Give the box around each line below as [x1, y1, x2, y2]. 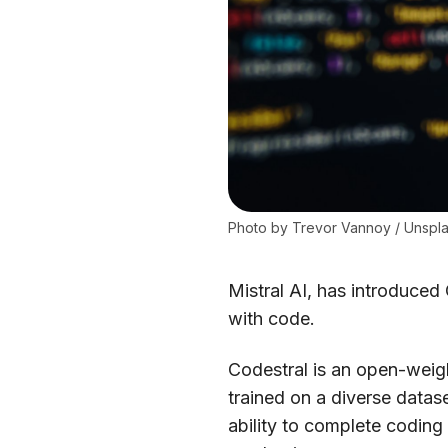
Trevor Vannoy [292, 218, 392, 236]
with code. [228, 308, 316, 330]
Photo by [228, 218, 293, 236]
